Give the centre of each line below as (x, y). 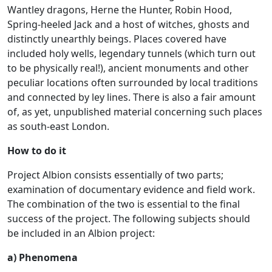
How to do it (37, 150)
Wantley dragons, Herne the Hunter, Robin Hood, (120, 9)
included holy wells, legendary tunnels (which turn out (131, 53)
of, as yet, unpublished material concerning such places (135, 111)
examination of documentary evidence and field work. (131, 189)
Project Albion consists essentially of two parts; (115, 175)
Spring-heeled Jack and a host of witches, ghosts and (128, 24)
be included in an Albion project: (81, 233)
